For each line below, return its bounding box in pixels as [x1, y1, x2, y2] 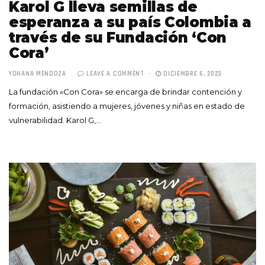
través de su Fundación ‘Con [9, 28, 227, 46]
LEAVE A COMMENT [86, 69, 144, 78]
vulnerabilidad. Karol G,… [9, 115, 101, 125]
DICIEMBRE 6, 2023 [161, 69, 222, 78]
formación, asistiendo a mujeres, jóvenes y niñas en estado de [9, 101, 245, 111]
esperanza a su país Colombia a [9, 13, 252, 31]
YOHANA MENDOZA [9, 69, 66, 78]
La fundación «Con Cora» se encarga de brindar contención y [9, 86, 242, 96]
